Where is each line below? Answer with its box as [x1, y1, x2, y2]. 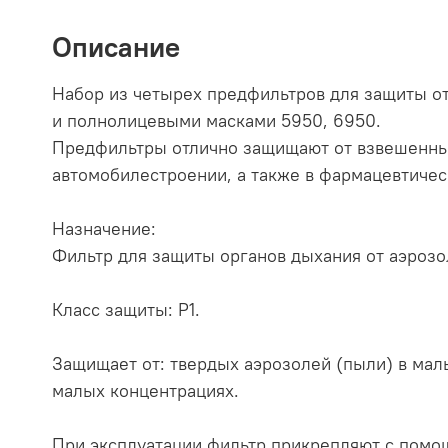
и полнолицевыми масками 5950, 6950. [52, 108, 381, 132]
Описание [52, 28, 180, 65]
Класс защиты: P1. [52, 297, 200, 321]
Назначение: [52, 216, 156, 240]
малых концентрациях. [52, 378, 239, 402]
